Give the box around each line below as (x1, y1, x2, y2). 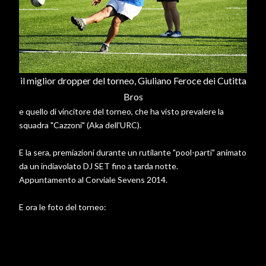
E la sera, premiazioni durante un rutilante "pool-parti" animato (19, 147, 246, 158)
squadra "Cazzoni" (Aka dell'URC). (19, 120, 141, 131)
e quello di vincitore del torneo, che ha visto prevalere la (19, 106, 224, 117)
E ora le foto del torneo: (19, 202, 106, 213)
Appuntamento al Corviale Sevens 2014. (19, 175, 167, 185)
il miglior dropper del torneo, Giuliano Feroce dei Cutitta (20, 75, 246, 87)
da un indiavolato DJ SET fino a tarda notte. (19, 161, 178, 172)
